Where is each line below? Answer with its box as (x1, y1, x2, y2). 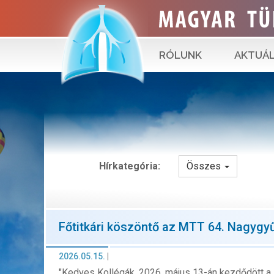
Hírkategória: (98, 160, 160, 172)
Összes (186, 160, 221, 172)
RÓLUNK (159, 49, 202, 61)
